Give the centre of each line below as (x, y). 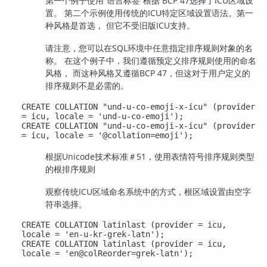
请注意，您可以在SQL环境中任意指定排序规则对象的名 (149, 48)
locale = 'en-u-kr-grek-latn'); (93, 235)
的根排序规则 (71, 169)
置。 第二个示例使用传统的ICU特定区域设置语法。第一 (150, 13)
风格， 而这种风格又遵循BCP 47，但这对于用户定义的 (148, 73)
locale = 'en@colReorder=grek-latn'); (108, 254)
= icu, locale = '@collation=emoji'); (108, 135)
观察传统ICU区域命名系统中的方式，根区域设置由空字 (148, 191)
